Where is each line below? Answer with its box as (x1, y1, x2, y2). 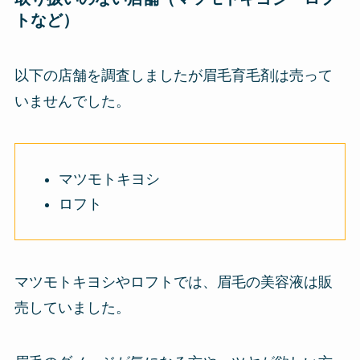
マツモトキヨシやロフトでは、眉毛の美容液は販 (14, 273, 333, 290)
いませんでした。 (14, 93, 130, 110)
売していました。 (14, 299, 130, 316)
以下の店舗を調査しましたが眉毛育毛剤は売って (14, 67, 333, 84)
